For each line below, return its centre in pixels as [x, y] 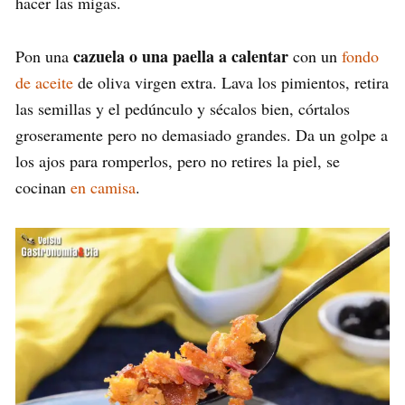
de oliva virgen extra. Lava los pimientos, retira [231, 82]
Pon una [44, 56]
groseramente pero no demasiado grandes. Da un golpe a [202, 134]
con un [315, 56]
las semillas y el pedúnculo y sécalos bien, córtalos [183, 108]
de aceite [44, 82]
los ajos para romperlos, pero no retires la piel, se [178, 160]
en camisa [103, 187]
